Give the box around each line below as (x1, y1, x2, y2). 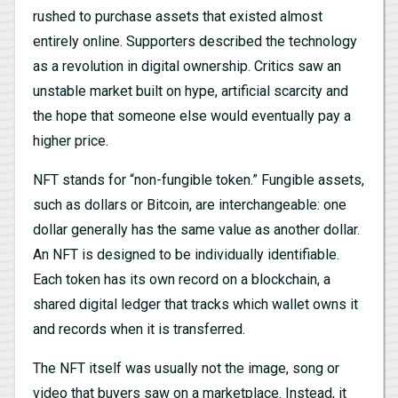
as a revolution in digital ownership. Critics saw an (33, 57, 341, 75)
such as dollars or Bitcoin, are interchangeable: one (33, 195, 346, 213)
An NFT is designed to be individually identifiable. (33, 245, 339, 263)
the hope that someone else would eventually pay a (33, 107, 351, 124)
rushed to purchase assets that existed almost (33, 7, 322, 25)
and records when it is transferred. (33, 320, 245, 338)
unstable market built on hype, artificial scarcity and (33, 82, 348, 99)
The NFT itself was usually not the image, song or (33, 359, 339, 377)
